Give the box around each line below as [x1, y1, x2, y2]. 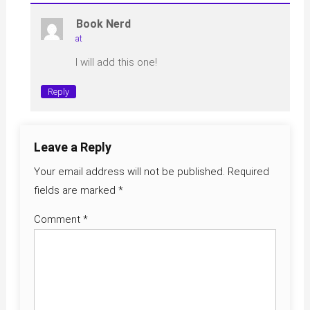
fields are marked [33, 183, 118, 197]
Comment [33, 212, 83, 226]
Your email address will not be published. [33, 165, 225, 178]
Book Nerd [75, 17, 131, 30]
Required [227, 165, 269, 178]
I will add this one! [75, 55, 157, 69]
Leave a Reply [33, 139, 111, 154]
